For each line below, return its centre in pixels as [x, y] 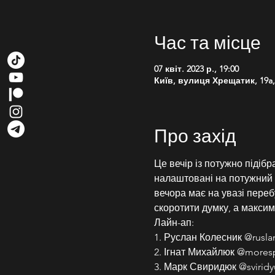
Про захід [195, 135]
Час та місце [207, 42]
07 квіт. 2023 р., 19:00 [196, 69]
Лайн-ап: [174, 223]
